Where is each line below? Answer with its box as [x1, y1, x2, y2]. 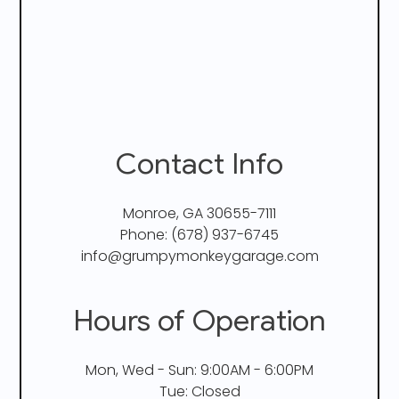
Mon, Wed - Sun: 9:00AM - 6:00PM [85, 359, 313, 380]
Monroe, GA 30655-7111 [123, 202, 276, 224]
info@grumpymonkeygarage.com [80, 245, 319, 266]
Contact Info [116, 144, 283, 182]
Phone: [120, 224, 171, 245]
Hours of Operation [73, 301, 326, 338]
